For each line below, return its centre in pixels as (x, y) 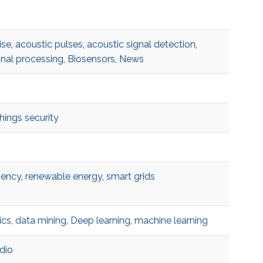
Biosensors (91, 59)
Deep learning (100, 221)
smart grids (130, 177)
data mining (41, 221)
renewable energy (63, 177)
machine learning (171, 221)
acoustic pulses (49, 45)
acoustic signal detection (141, 45)
